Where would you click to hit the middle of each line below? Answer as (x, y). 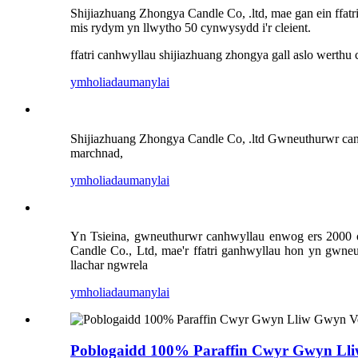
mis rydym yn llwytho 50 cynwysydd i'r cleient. (191, 27)
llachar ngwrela (109, 265)
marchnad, (97, 153)
